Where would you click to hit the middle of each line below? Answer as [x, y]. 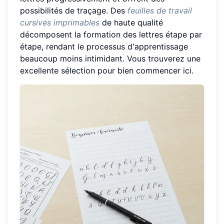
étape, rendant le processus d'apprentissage [104, 46]
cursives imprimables [60, 22]
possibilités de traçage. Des [74, 10]
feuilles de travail [160, 10]
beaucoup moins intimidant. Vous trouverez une [110, 58]
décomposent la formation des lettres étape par [111, 34]
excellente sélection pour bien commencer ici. [107, 70]
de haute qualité [131, 22]
